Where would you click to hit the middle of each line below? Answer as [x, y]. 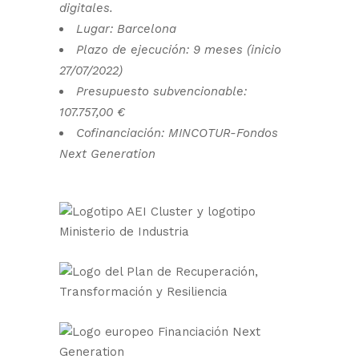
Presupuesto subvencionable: [161, 91]
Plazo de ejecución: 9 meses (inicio [179, 50]
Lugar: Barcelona [126, 29]
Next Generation [107, 154]
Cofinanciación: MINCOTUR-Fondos [177, 133]
